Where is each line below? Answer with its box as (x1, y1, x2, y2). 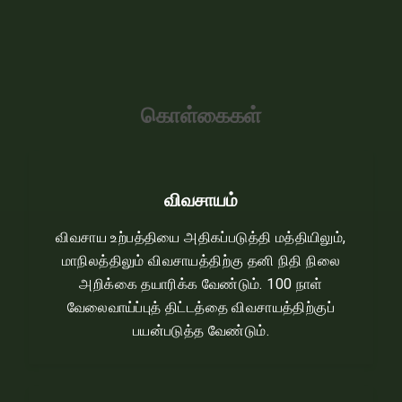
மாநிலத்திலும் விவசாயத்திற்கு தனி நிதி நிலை (62, 252, 340, 269)
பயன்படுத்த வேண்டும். (132, 322, 270, 339)
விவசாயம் (164, 188, 238, 211)
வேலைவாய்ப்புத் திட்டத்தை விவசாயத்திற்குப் (66, 299, 336, 316)
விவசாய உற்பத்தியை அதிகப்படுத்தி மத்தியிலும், (56, 229, 346, 246)
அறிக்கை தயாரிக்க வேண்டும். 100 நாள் (79, 275, 323, 293)
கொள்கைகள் (141, 100, 261, 129)
